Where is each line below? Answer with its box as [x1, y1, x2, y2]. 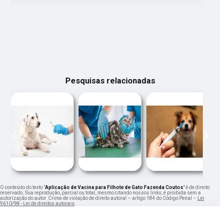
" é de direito [183, 185, 210, 191]
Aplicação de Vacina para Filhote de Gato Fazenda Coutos [45, 185, 183, 191]
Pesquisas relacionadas [65, 76, 155, 86]
